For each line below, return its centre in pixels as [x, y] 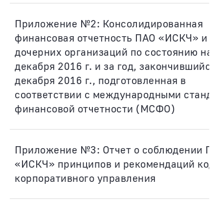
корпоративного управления [85, 178]
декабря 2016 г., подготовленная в [100, 80]
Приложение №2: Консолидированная [109, 23]
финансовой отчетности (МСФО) [95, 109]
